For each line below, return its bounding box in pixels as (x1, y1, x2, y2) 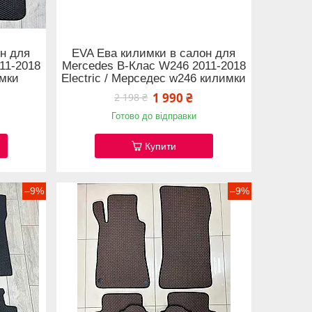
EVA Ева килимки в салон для (72, 46, 236, 60)
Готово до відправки (111, 110, 196, 121)
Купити (144, 140, 176, 152)
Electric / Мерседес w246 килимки (61, 71, 247, 85)
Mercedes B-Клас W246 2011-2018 (61, 58, 246, 72)
